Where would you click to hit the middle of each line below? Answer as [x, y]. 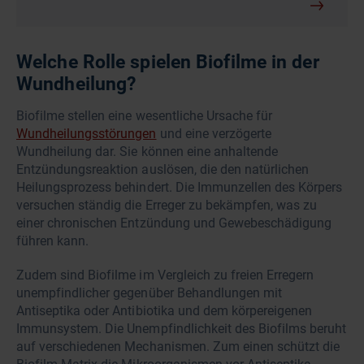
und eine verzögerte [214, 134]
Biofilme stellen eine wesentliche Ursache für [145, 116]
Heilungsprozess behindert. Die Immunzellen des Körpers [180, 188]
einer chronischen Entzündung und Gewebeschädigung [174, 223]
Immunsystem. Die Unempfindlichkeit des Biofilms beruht [182, 329]
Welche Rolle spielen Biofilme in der [168, 63]
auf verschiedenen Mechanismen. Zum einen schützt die [178, 347]
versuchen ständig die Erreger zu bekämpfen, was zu [167, 206]
